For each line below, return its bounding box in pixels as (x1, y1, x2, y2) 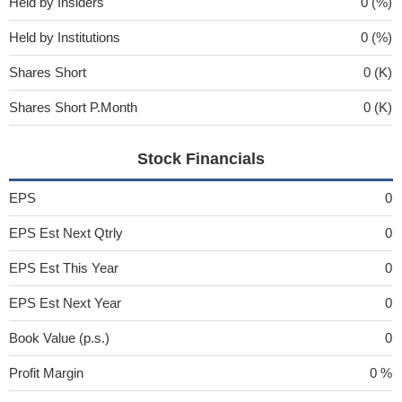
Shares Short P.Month (9, 99, 137, 115)
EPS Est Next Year (9, 294, 121, 310)
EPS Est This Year (9, 259, 118, 275)
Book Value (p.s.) (9, 329, 109, 345)
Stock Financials (136, 149, 265, 168)
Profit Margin (9, 364, 83, 380)
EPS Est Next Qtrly (9, 224, 123, 240)
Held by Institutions (9, 29, 120, 45)
